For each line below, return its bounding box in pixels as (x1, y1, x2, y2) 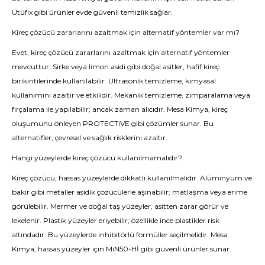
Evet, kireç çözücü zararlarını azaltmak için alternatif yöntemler (12, 48, 230, 57)
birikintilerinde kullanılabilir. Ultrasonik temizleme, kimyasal (12, 76, 216, 85)
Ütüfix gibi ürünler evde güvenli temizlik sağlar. (12, 8, 173, 17)
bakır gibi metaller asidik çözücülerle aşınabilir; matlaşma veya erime (12, 188, 247, 196)
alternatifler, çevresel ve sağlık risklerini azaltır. (12, 133, 167, 142)
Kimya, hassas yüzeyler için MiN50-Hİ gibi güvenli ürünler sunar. (12, 244, 231, 253)
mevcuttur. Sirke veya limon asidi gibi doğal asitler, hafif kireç (12, 62, 219, 71)
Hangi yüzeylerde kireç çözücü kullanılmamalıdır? (12, 153, 182, 162)
